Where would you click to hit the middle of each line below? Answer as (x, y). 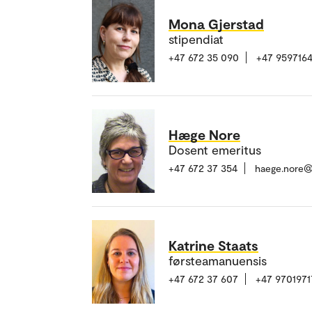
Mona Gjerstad (216, 24)
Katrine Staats (213, 245)
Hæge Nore (204, 135)
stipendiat (196, 39)
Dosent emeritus (215, 150)
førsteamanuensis (218, 261)
